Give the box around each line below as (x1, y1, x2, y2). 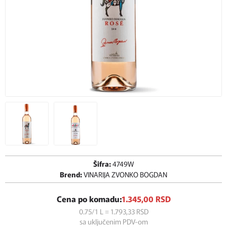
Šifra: (93, 159, 112, 169)
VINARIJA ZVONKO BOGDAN (84, 169, 167, 179)
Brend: (60, 169, 84, 179)
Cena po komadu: (56, 193, 122, 205)
